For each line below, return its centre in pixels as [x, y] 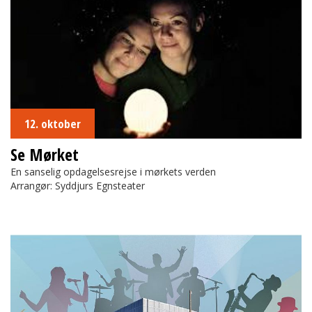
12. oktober [53, 123]
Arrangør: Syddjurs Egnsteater [78, 185]
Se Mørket [45, 154]
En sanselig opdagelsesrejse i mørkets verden [113, 171]
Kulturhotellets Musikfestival [74, 241]
